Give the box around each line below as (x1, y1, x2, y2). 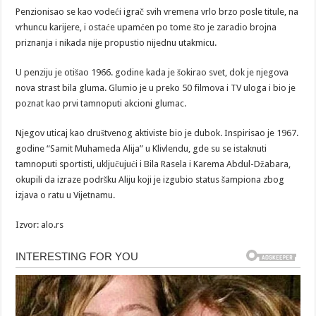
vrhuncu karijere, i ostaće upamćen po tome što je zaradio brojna (16, 21, 277, 32)
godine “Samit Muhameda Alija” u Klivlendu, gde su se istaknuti (16, 142, 267, 154)
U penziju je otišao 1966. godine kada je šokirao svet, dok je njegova (16, 66, 289, 78)
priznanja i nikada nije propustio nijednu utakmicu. (16, 37, 217, 48)
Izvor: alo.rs (16, 219, 64, 230)
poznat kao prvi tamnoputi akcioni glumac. (16, 97, 187, 109)
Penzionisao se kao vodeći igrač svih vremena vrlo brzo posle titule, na (16, 6, 299, 17)
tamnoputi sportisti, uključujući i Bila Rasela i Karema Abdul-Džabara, (16, 158, 291, 169)
